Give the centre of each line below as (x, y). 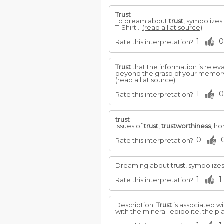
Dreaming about (143, 165)
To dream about (142, 21)
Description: (136, 205)
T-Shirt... (129, 27)
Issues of (130, 126)
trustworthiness (186, 126)
